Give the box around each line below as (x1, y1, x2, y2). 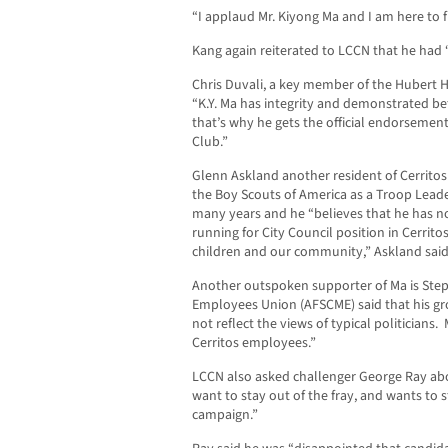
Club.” (192, 131, 228, 152)
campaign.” (192, 404, 258, 425)
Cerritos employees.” (192, 332, 316, 353)
